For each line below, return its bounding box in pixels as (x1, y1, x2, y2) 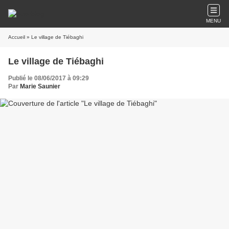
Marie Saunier (20, 83, 60, 90)
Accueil (8, 34, 25, 40)
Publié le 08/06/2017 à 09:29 (8, 75, 89, 82)
